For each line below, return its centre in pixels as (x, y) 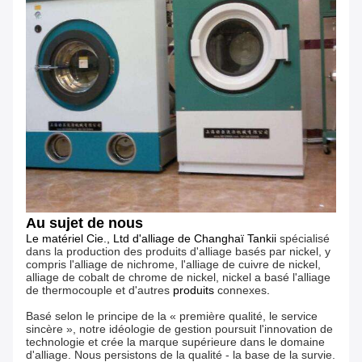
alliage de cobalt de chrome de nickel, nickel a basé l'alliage (178, 278)
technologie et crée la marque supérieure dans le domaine (175, 342)
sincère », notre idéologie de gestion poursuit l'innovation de (179, 329)
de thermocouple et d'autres (98, 290)
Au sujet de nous (84, 223)
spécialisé (305, 239)
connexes (242, 290)
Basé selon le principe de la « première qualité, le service (172, 316)
